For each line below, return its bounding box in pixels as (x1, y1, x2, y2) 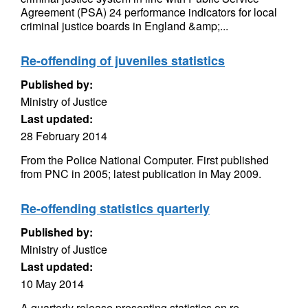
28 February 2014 (21, 128, 107, 144)
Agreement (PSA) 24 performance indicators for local (21, 4, 277, 20)
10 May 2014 (21, 276, 84, 291)
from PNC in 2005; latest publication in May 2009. (21, 166, 261, 181)
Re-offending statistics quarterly (21, 199, 210, 217)
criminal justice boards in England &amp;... (21, 18, 228, 34)
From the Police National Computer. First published (21, 152, 269, 168)
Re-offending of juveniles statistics (21, 52, 225, 69)
